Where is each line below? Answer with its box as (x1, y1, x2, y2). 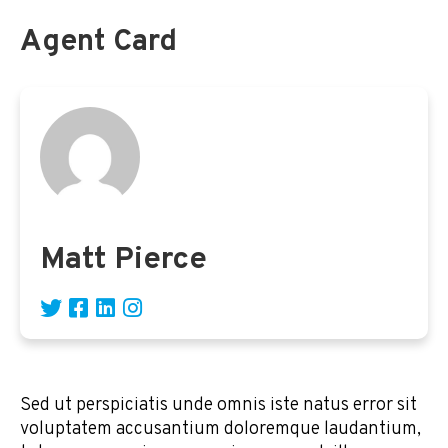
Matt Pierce (40, 241, 207, 280)
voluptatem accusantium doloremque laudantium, (20, 418, 421, 442)
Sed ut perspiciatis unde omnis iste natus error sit (20, 394, 417, 418)
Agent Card (20, 24, 177, 61)
